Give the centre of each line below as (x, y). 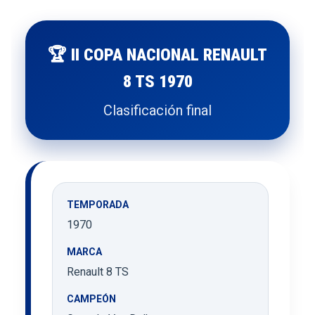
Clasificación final (157, 110)
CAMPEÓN (91, 298)
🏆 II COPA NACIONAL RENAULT (157, 54)
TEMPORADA (98, 204)
